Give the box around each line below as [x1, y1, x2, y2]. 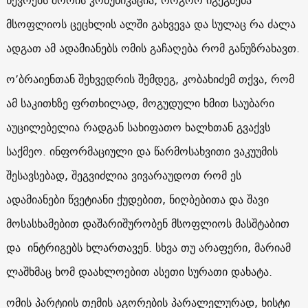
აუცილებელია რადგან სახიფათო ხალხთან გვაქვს [5, 117, 270, 137]
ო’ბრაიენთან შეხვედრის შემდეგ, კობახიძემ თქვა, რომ [5, 69, 294, 89]
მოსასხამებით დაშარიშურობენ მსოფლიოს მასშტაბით [5, 213, 289, 233]
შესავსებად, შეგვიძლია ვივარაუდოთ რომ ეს [5, 165, 241, 185]
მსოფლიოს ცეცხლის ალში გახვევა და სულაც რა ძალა [5, 14, 296, 34]
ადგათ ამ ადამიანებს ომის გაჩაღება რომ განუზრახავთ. [5, 38, 300, 58]
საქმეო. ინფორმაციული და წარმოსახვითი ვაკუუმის [5, 141, 278, 161]
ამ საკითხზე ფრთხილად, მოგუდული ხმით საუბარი [5, 93, 274, 113]
